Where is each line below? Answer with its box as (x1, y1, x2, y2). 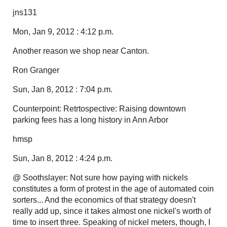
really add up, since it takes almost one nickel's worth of (13, 206, 211, 215)
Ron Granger (13, 65, 59, 74)
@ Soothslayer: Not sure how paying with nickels (13, 173, 188, 182)
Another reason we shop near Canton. (13, 46, 149, 55)
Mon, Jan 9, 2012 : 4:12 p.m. (13, 27, 113, 36)
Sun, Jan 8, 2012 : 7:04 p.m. (13, 85, 112, 94)
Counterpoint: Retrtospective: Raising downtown (13, 104, 186, 113)
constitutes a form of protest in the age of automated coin (13, 184, 214, 193)
